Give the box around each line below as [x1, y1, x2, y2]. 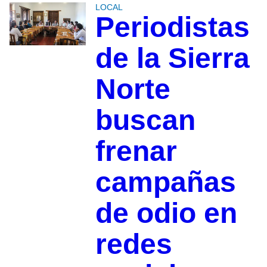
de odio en [95, 197, 237, 229]
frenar [95, 135, 177, 167]
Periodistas [95, 11, 250, 44]
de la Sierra [95, 42, 250, 74]
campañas [95, 166, 236, 198]
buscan [95, 104, 195, 136]
